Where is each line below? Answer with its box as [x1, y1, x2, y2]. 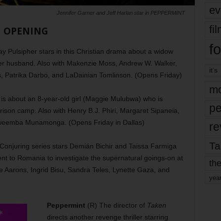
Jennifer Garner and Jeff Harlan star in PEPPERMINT [56, 10, 185, 16]
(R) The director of [85, 201, 147, 209]
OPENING [3, 25, 48, 37]
